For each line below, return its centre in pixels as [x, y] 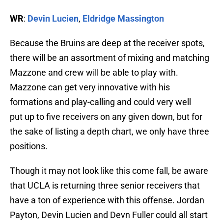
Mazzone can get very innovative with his [90, 87]
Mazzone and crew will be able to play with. [94, 73]
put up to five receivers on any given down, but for [106, 117]
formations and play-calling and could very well [100, 102]
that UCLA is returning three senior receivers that [105, 186]
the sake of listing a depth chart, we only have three [110, 132]
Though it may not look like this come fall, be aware [109, 171]
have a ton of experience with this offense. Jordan [107, 200]
